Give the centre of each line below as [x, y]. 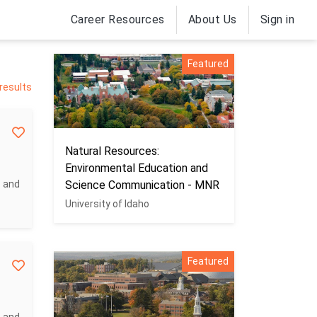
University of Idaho [107, 204]
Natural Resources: [112, 151]
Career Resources [117, 19]
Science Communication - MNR [142, 185]
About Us [212, 19]
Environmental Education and [137, 168]
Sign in [277, 19]
